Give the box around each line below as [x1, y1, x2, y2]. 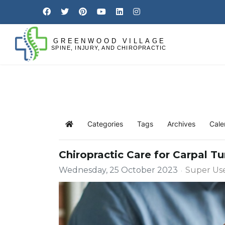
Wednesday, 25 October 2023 [59, 165, 178, 175]
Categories [87, 120, 123, 128]
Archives [167, 120, 195, 128]
